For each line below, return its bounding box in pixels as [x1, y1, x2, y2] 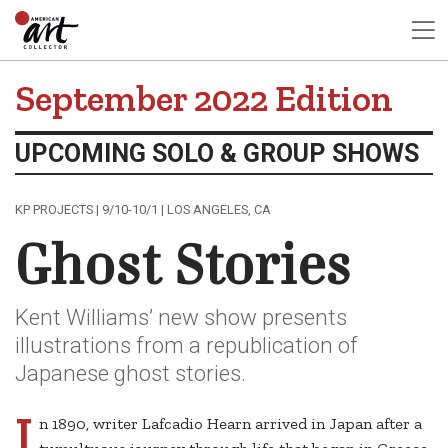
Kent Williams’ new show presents [15, 303, 347, 330]
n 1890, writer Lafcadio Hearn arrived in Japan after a [38, 413, 422, 433]
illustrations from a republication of [15, 331, 358, 358]
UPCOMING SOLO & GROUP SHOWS [15, 138, 419, 168]
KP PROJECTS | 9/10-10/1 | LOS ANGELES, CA [15, 201, 271, 217]
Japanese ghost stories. [15, 359, 246, 386]
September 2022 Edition [15, 77, 393, 121]
